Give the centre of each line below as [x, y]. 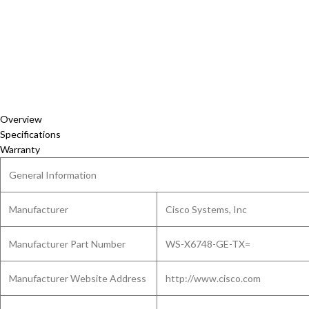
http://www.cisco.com [213, 278]
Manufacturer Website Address [78, 278]
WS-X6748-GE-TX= [208, 244]
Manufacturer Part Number [67, 244]
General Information [53, 175]
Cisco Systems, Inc [206, 209]
